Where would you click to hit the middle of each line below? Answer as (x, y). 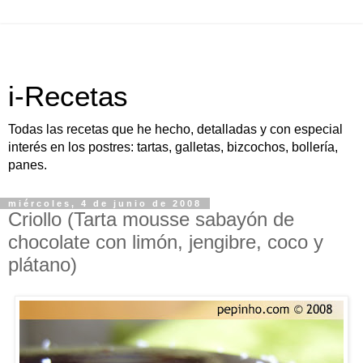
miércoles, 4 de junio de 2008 (105, 203)
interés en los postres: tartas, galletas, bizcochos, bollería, (173, 147)
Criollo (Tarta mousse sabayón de (151, 219)
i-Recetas (68, 96)
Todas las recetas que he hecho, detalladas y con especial (175, 129)
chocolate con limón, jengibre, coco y (166, 242)
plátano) (43, 265)
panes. (28, 165)
